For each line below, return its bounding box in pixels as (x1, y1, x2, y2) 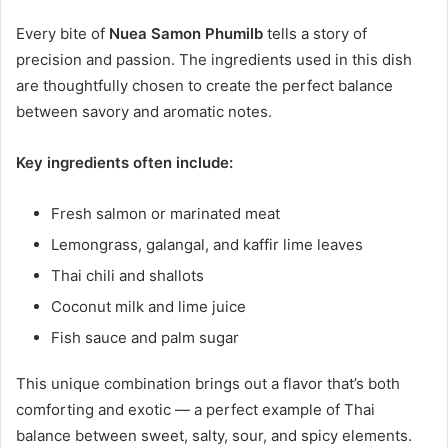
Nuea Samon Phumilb (109, 24, 263, 44)
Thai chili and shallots (51, 266, 204, 286)
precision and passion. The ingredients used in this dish (16, 50, 412, 70)
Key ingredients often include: (16, 153, 233, 173)
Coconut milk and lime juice (51, 297, 246, 317)
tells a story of (263, 24, 367, 44)
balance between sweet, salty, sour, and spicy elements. (16, 426, 412, 446)
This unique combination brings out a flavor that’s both (16, 374, 400, 394)
